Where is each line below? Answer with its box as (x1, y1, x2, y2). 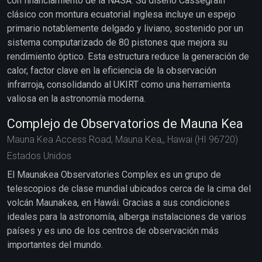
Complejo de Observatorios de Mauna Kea (7, 116, 243, 131)
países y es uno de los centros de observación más (7, 225, 219, 236)
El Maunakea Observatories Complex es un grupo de (7, 169, 221, 180)
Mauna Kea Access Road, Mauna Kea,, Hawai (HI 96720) (7, 134, 238, 145)
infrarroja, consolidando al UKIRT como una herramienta (7, 79, 230, 90)
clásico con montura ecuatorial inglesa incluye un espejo (7, 9, 236, 20)
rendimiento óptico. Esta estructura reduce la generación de (7, 51, 249, 62)
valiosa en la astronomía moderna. (7, 93, 146, 104)
